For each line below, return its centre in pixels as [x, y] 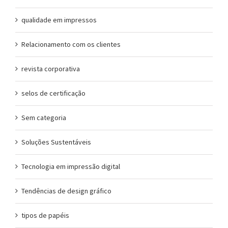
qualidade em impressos [59, 20]
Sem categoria [44, 117]
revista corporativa [51, 68]
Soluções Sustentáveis [56, 142]
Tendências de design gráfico [66, 191]
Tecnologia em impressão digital [71, 166]
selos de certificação [53, 93]
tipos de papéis [45, 215]
